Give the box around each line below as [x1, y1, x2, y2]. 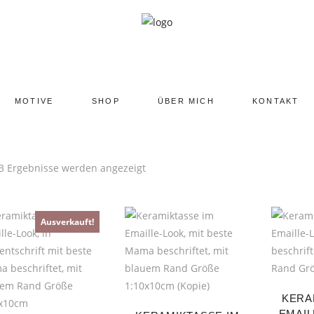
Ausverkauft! [40, 216, 94, 228]
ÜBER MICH [158, 97, 214, 105]
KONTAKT [252, 97, 299, 105]
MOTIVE [15, 97, 54, 105]
